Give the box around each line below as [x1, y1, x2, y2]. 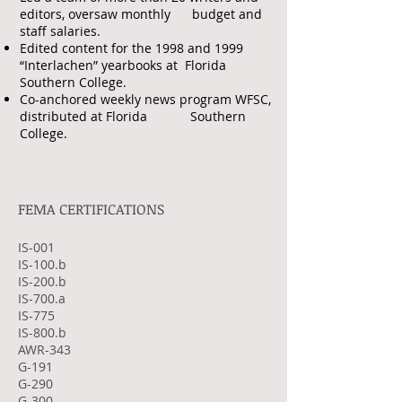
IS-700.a [18, 290, 66, 307]
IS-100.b [18, 256, 66, 273]
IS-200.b [18, 273, 66, 290]
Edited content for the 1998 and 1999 [20, 39, 243, 57]
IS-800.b [18, 324, 66, 341]
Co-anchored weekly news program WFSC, [20, 91, 271, 108]
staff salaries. [20, 22, 104, 39]
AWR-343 [18, 341, 71, 358]
